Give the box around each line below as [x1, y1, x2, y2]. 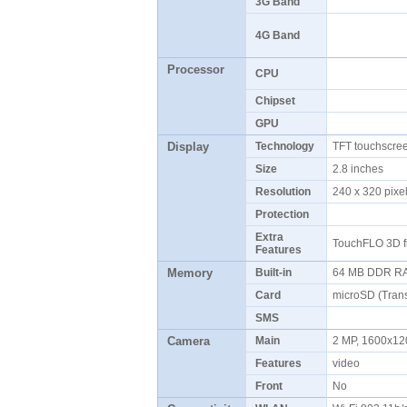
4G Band [254, 29, 300, 42]
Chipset [254, 94, 295, 107]
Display [166, 140, 209, 154]
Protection [254, 208, 309, 221]
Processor [166, 63, 224, 76]
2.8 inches [332, 163, 389, 175]
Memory [166, 266, 213, 280]
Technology [254, 140, 314, 153]
